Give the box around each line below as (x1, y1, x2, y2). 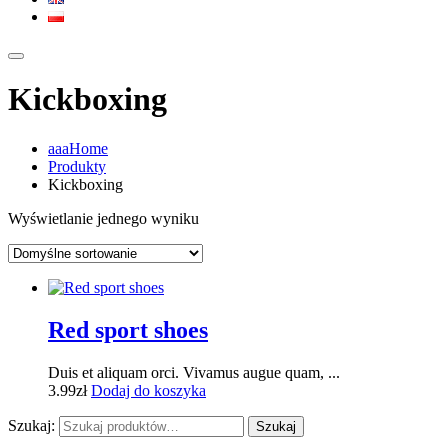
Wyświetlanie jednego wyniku (8, 209, 199, 227)
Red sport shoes (48, 316, 208, 343)
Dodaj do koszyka (91, 381, 206, 399)
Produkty (48, 157, 106, 175)
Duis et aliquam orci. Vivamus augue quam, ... (48, 363, 340, 381)
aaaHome (48, 139, 108, 157)
